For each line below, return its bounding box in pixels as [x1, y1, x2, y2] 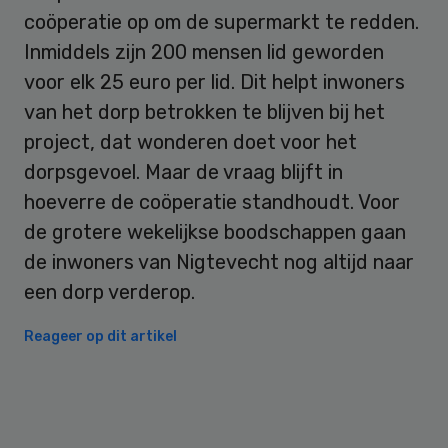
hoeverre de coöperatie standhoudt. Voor [24, 190, 400, 215]
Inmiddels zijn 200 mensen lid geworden [24, 40, 384, 65]
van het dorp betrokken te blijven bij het [24, 100, 385, 125]
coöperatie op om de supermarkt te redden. [24, 10, 419, 35]
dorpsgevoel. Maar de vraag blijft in [24, 160, 343, 185]
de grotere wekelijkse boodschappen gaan [24, 220, 406, 245]
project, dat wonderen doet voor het [24, 130, 357, 155]
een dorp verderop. [24, 280, 195, 305]
